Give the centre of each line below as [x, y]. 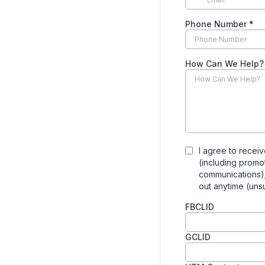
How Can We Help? [224, 64]
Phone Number [217, 24]
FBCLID [200, 207]
